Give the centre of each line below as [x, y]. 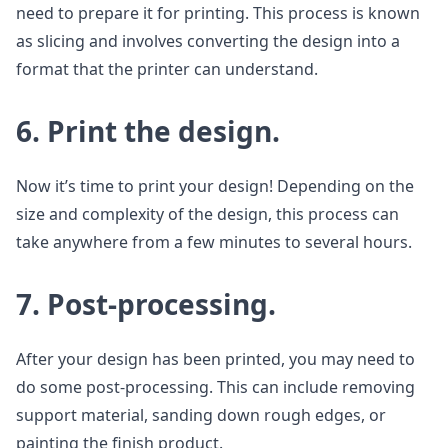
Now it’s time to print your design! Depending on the [215, 186]
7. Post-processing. [146, 304]
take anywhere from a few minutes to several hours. [214, 242]
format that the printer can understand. [167, 69]
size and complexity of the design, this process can [207, 214]
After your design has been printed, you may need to [215, 359]
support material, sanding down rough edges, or [201, 415]
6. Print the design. [148, 131]
